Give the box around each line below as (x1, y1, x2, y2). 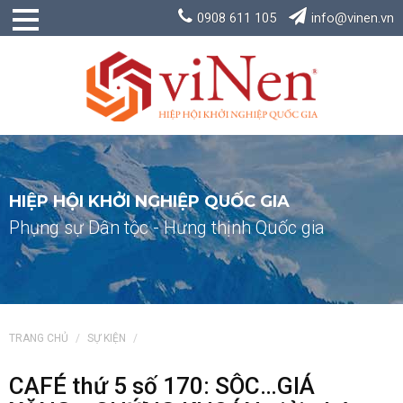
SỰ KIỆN (87, 332, 126, 345)
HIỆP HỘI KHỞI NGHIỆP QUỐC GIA (9, 192, 290, 211)
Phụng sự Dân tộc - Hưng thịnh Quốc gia (9, 217, 325, 238)
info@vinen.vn (311, 10, 394, 26)
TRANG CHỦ (9, 332, 68, 345)
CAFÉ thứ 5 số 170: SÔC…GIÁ (9, 372, 315, 399)
